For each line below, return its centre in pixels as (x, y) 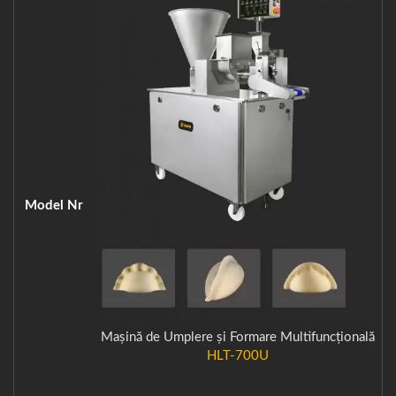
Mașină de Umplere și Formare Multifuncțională (238, 338)
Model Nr (54, 206)
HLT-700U (238, 356)
